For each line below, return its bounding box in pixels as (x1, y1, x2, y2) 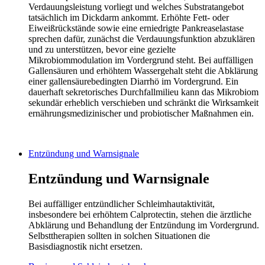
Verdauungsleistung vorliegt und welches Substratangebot (28, 2, 244, 12)
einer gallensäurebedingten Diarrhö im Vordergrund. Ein (28, 76, 238, 87)
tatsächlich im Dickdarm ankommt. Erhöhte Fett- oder (28, 12, 229, 23)
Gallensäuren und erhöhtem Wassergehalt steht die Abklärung (28, 66, 258, 76)
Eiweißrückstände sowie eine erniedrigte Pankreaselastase (28, 23, 244, 34)
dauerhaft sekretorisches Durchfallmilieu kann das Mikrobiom (28, 87, 258, 98)
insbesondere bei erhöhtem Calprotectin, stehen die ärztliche (28, 209, 251, 220)
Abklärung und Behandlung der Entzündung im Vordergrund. (28, 220, 259, 231)
